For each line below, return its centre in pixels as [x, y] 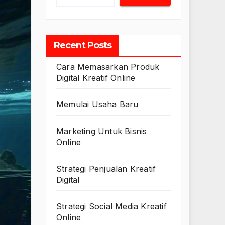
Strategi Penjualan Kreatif [106, 169]
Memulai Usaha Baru [97, 105]
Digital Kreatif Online [96, 78]
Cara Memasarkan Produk [108, 67]
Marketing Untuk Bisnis [102, 131]
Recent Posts [83, 45]
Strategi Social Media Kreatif [111, 207]
